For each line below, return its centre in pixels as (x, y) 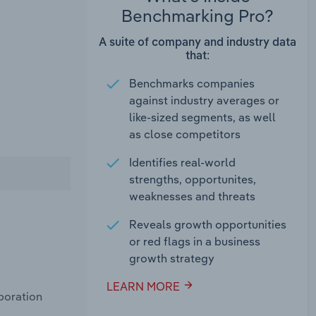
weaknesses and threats (193, 196)
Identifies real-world (183, 163)
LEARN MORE (145, 287)
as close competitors (185, 134)
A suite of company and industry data (197, 43)
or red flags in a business (195, 242)
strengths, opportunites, (193, 180)
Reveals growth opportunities (208, 225)
